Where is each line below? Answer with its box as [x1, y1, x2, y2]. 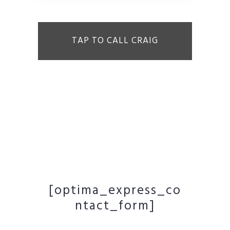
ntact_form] [75, 196, 155, 217]
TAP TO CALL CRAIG [72, 34, 158, 48]
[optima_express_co [49, 181, 181, 201]
